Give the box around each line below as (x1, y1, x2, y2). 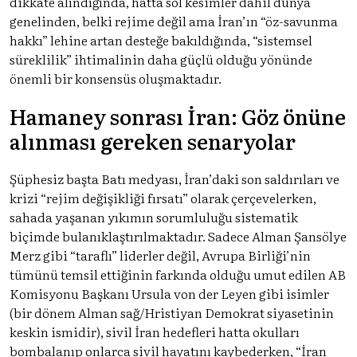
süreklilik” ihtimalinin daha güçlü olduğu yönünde (10, 49, 312, 69)
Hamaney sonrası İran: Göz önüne (10, 100, 346, 131)
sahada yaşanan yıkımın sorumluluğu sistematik (10, 206, 298, 226)
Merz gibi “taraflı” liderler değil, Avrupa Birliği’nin (10, 245, 311, 265)
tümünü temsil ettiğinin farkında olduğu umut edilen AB (10, 264, 346, 284)
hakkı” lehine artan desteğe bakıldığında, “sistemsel (10, 29, 312, 49)
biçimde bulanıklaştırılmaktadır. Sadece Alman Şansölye (10, 226, 347, 245)
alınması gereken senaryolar (10, 124, 296, 156)
